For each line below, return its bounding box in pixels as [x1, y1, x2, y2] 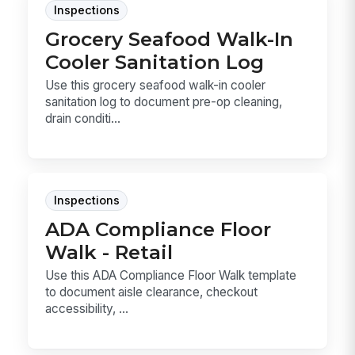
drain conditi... [45, 111, 121, 127]
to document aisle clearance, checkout [45, 284, 258, 300]
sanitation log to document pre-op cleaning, [45, 94, 283, 110]
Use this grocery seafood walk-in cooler [45, 78, 266, 94]
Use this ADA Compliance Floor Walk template [45, 267, 297, 283]
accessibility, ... [45, 300, 129, 316]
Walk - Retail [45, 239, 174, 264]
